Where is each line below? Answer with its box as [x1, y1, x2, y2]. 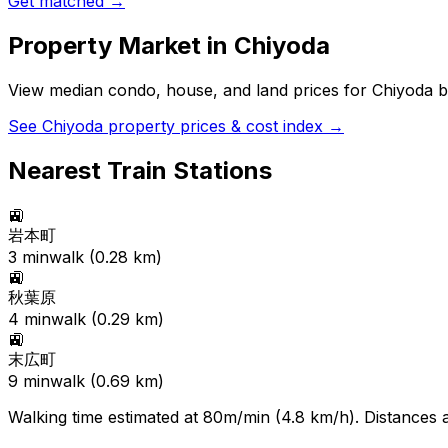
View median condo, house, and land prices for [8, 80, 372, 101]
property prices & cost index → [103, 116, 344, 137]
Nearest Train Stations [8, 156, 272, 185]
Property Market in [8, 31, 234, 61]
